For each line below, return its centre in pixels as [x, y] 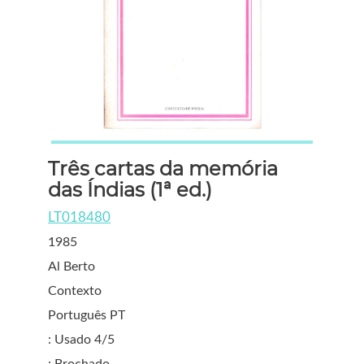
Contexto [75, 291]
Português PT [87, 315]
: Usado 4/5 [81, 340]
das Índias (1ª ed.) [130, 190]
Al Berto [71, 266]
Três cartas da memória [163, 169]
